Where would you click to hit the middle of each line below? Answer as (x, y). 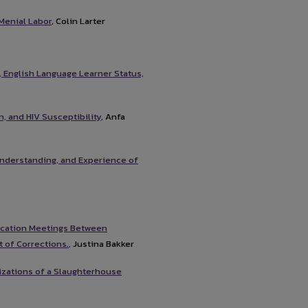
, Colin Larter (78, 21)
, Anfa (113, 117)
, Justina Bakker (101, 243)
